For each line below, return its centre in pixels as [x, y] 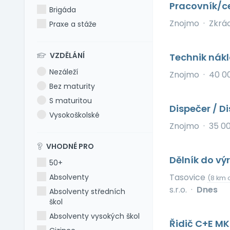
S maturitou [71, 101]
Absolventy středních [88, 191]
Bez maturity [72, 86]
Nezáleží [64, 72]
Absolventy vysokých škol [95, 216]
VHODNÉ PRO [69, 146]
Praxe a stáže [73, 24]
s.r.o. [178, 190]
